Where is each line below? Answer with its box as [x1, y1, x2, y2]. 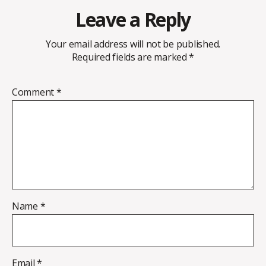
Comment [12, 85, 56, 99]
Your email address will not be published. [46, 37, 220, 50]
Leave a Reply [75, 6, 191, 32]
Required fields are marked [71, 50, 189, 64]
